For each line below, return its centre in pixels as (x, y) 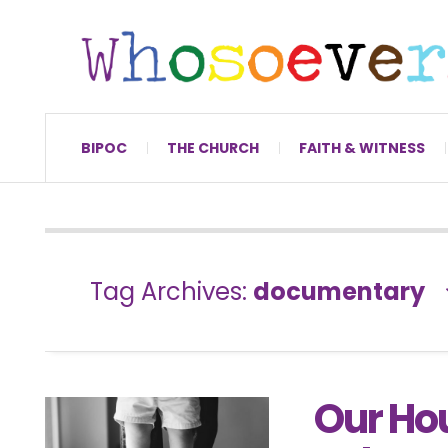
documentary (339, 291)
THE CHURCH (213, 147)
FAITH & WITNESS (362, 147)
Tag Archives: (171, 291)
